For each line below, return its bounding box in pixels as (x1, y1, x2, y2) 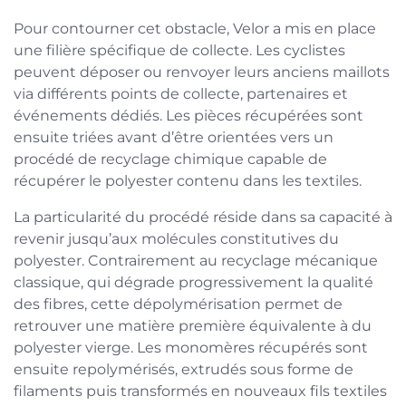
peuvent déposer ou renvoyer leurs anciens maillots (14, 63, 390, 81)
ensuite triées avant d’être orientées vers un (14, 128, 333, 146)
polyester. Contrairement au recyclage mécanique (14, 251, 378, 269)
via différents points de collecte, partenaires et (14, 84, 348, 102)
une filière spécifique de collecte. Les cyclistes (14, 41, 345, 59)
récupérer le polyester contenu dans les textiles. (14, 171, 362, 189)
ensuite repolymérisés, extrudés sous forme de (14, 360, 353, 378)
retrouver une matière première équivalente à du (14, 316, 372, 334)
